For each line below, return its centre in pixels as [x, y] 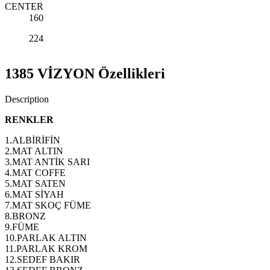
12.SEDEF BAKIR [42, 259]
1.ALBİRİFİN [33, 140]
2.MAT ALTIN [34, 151]
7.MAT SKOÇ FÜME [48, 205]
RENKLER [29, 119]
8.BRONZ [25, 216]
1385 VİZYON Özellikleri [85, 73]
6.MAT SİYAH [34, 194]
